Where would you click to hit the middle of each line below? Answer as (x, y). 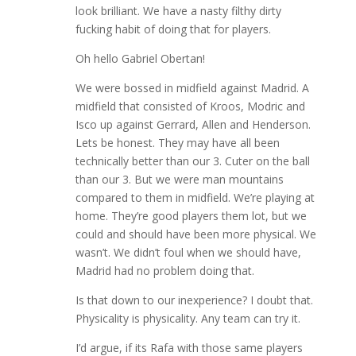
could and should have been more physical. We (195, 234)
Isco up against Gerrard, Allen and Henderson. (193, 125)
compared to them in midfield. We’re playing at (195, 198)
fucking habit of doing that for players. (173, 29)
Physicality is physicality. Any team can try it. (188, 319)
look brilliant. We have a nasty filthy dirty (178, 11)
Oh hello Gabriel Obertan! (140, 59)
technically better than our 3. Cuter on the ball (192, 161)
